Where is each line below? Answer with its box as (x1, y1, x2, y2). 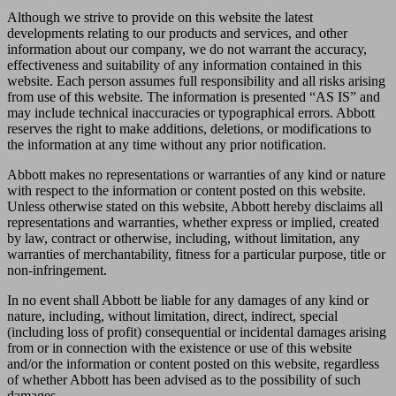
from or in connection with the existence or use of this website (7, 339, 352, 355)
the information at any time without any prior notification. (7, 136, 330, 152)
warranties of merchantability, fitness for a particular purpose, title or (7, 246, 385, 262)
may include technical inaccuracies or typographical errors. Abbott (7, 104, 375, 120)
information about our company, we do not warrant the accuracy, (7, 41, 367, 57)
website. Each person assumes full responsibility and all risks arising (7, 72, 385, 88)
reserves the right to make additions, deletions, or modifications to (7, 120, 371, 136)
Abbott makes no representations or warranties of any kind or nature (7, 166, 385, 182)
